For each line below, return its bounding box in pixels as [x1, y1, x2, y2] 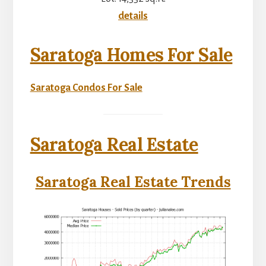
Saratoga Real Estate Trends [35, 173, 231, 192]
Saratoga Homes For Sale [30, 43, 233, 66]
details [118, 10, 148, 21]
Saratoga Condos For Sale [30, 82, 142, 93]
